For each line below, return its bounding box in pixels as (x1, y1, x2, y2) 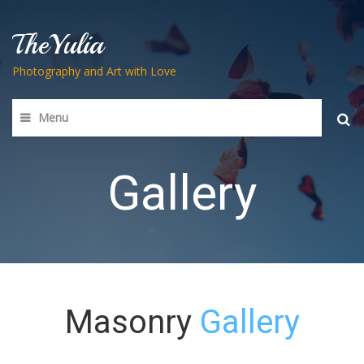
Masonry (64, 303, 200, 341)
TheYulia (12, 27, 103, 63)
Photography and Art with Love (12, 63, 176, 79)
